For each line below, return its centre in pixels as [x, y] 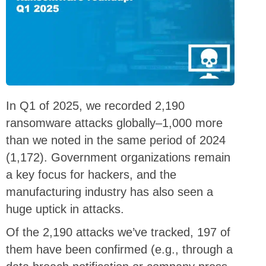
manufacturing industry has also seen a [110, 192]
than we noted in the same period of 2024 [116, 140]
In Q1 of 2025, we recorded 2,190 [95, 106]
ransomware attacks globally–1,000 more [114, 123]
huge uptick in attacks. [65, 209]
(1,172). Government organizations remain [118, 158]
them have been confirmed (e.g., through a [119, 250]
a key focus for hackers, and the [91, 175]
